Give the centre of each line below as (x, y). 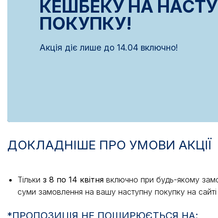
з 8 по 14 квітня (72, 179)
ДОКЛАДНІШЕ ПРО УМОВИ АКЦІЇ (109, 145)
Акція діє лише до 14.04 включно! (109, 47)
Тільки (29, 179)
